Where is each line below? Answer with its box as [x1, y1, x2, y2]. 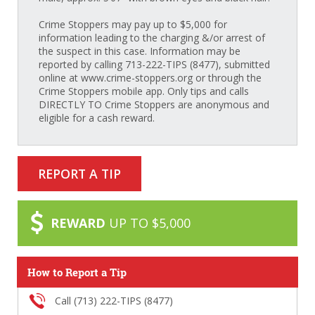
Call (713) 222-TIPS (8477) [55, 294, 173, 308]
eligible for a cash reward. [38, 111, 155, 125]
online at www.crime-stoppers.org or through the [38, 71, 262, 85]
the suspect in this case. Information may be [38, 44, 240, 58]
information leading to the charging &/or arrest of [38, 31, 265, 45]
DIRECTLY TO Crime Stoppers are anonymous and [38, 98, 269, 112]
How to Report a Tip [27, 265, 127, 280]
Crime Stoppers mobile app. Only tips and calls [38, 84, 249, 98]
